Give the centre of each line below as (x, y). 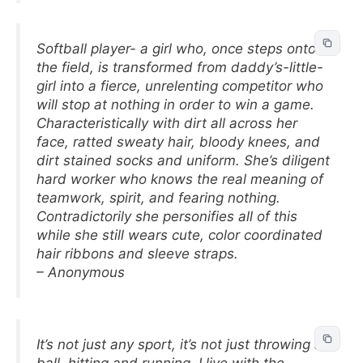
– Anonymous (81, 272)
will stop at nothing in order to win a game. (175, 105)
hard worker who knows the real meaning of (180, 179)
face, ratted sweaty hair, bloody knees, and (178, 142)
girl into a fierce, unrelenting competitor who (180, 86)
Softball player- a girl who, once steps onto (176, 49)
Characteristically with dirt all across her (167, 123)
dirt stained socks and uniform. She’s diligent (183, 160)
